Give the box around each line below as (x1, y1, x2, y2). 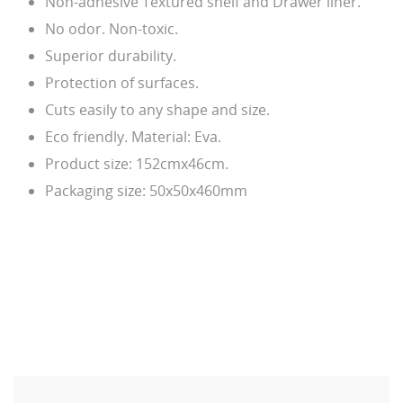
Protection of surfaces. (45, 72, 199, 93)
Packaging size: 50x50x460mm (45, 180, 247, 201)
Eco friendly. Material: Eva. (45, 126, 221, 147)
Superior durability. (45, 45, 176, 66)
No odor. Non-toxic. (45, 18, 178, 39)
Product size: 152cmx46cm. (45, 153, 228, 174)
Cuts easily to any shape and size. (45, 99, 270, 120)
